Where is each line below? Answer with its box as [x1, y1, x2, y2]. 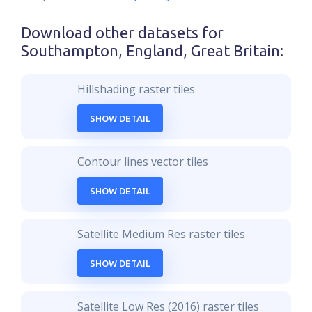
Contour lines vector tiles [77, 154, 209, 169]
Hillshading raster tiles [77, 81, 196, 97]
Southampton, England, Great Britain [21, 42, 280, 59]
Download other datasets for [21, 24, 224, 41]
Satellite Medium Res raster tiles [77, 226, 246, 242]
